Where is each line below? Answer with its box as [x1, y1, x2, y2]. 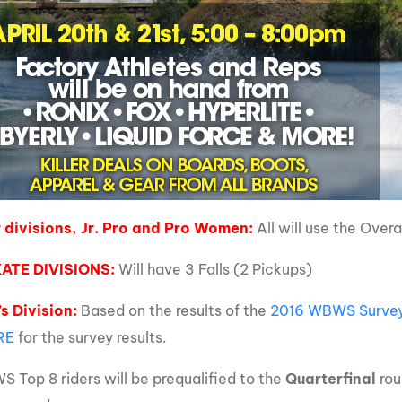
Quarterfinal [285, 370, 380, 389]
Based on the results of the [81, 301, 271, 320]
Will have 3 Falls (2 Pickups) [118, 260, 313, 279]
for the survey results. [14, 328, 168, 347]
